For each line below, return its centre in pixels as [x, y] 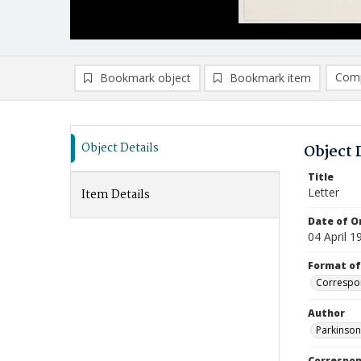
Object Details [120, 148]
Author [326, 313]
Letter [324, 192]
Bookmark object [145, 78]
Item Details [116, 195]
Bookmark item [270, 78]
